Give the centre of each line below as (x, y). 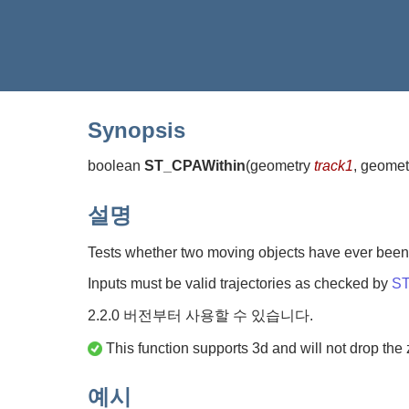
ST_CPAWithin (195, 165)
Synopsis (136, 130)
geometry (282, 165)
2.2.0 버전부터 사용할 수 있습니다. (200, 315)
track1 (334, 165)
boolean (116, 165)
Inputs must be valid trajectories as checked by (240, 283)
